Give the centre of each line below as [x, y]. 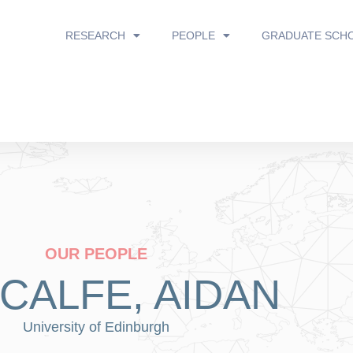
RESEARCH [95, 35]
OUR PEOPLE [96, 254]
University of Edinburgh [96, 327]
